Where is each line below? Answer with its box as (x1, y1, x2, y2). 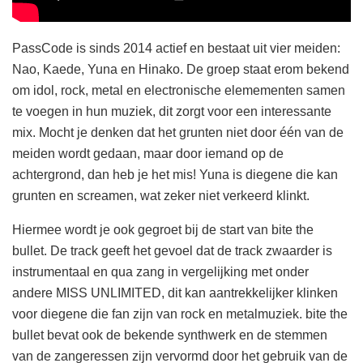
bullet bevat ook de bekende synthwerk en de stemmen (12, 328, 327, 343)
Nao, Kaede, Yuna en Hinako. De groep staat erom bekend (12, 62, 349, 77)
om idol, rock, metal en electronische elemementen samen (12, 83, 345, 98)
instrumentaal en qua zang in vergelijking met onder (12, 265, 309, 280)
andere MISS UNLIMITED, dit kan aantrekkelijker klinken (12, 286, 338, 301)
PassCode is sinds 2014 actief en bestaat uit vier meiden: (12, 41, 340, 56)
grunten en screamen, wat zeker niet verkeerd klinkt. (12, 189, 310, 203)
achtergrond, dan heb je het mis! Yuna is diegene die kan (12, 168, 338, 182)
